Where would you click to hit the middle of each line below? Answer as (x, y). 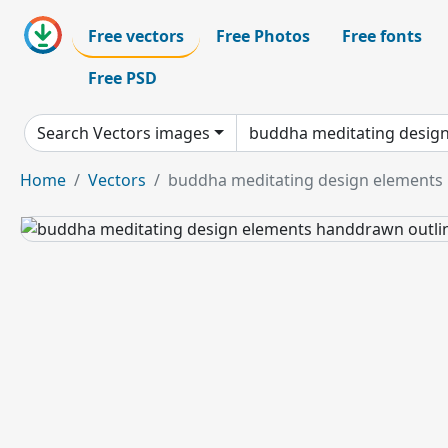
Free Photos (263, 36)
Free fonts (382, 36)
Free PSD (122, 78)
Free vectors (136, 36)
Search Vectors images (123, 133)
